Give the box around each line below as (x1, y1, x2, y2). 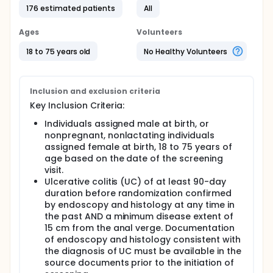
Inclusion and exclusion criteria (30, 86, 161, 96)
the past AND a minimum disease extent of (44, 210, 233, 222)
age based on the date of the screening (44, 152, 223, 165)
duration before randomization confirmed (44, 187, 232, 199)
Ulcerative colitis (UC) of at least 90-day (44, 175, 226, 188)
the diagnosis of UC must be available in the (44, 245, 241, 257)
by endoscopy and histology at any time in (44, 199, 235, 211)
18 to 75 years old (26, 46, 91, 57)
